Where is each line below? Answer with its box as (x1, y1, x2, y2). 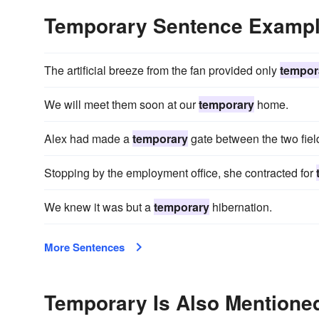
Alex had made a (44, 130, 132, 147)
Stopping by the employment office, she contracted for (44, 164, 316, 181)
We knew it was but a (44, 199, 154, 215)
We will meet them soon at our (44, 96, 199, 113)
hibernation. (209, 199, 272, 215)
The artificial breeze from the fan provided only (44, 62, 280, 78)
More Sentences (44, 239, 125, 255)
